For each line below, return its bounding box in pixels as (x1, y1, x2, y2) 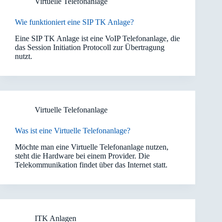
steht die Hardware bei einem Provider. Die (15, 151, 150, 160)
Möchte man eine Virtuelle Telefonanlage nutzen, (15, 142, 168, 151)
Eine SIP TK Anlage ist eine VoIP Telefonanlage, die (15, 34, 180, 43)
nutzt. (15, 52, 32, 60)
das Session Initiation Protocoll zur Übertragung (15, 43, 165, 52)
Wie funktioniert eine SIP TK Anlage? (15, 17, 134, 26)
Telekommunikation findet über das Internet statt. (15, 160, 167, 169)
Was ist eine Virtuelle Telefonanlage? (15, 126, 130, 135)
